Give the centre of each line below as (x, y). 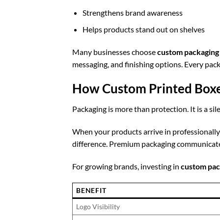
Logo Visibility (98, 206)
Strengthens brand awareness (132, 12)
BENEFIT (91, 190)
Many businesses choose (115, 52)
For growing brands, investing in (126, 166)
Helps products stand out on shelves (143, 29)
